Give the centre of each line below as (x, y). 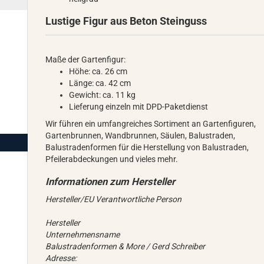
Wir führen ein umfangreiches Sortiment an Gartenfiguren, (151, 124)
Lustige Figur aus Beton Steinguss (126, 21)
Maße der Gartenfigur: (86, 60)
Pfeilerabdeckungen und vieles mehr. (112, 159)
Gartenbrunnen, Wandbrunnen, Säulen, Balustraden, (141, 136)
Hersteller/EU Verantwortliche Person (114, 199)
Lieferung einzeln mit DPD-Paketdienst (139, 107)
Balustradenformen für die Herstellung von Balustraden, (147, 147)
